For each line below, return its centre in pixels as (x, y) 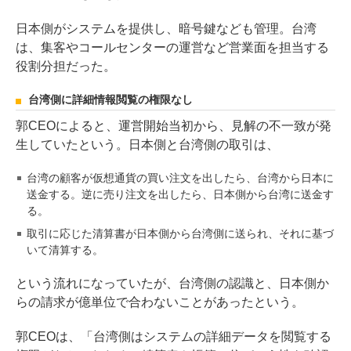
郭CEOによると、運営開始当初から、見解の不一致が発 (174, 126)
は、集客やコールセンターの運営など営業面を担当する (172, 48)
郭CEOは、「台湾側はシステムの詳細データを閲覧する (174, 337)
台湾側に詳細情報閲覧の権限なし (110, 100)
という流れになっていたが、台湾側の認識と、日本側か (172, 284)
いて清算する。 (65, 250)
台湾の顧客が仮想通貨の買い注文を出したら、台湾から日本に (180, 178)
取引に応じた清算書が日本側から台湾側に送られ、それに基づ (180, 234)
